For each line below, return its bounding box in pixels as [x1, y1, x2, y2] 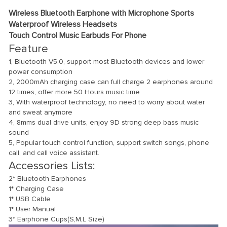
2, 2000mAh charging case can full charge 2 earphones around [9, 77, 213, 86]
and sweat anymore [9, 107, 72, 117]
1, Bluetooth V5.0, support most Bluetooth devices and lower [9, 57, 204, 66]
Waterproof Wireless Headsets [9, 19, 117, 29]
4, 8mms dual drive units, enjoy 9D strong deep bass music [9, 118, 199, 127]
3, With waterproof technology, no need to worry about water [9, 97, 205, 106]
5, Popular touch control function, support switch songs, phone [9, 138, 209, 147]
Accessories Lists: [9, 159, 95, 173]
